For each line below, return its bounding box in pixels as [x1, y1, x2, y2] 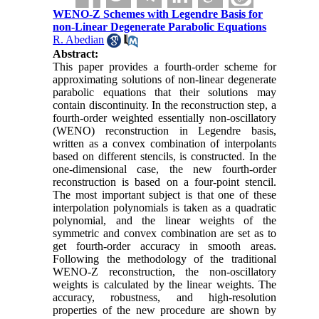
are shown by [210, 304, 276, 317]
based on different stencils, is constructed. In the [53, 150, 276, 163]
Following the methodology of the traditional [53, 253, 276, 266]
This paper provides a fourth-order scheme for [53, 61, 276, 73]
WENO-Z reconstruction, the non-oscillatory [53, 266, 276, 278]
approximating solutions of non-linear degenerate [53, 73, 276, 86]
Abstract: [53, 48, 99, 61]
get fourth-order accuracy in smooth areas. [53, 240, 276, 253]
